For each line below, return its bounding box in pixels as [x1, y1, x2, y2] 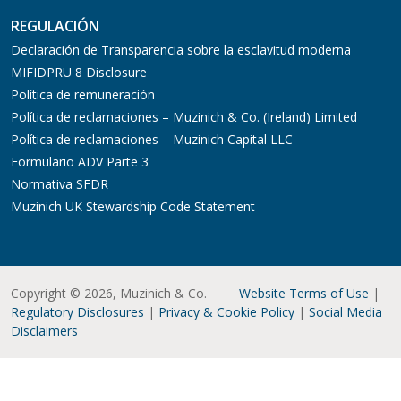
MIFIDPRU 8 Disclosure [11, 64, 147, 81]
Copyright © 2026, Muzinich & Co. [11, 285, 207, 303]
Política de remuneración [11, 86, 155, 104]
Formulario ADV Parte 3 [11, 153, 149, 171]
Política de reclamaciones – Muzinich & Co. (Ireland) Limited [11, 108, 357, 126]
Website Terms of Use [239, 285, 369, 303]
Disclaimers [11, 322, 78, 340]
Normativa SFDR [11, 175, 108, 193]
